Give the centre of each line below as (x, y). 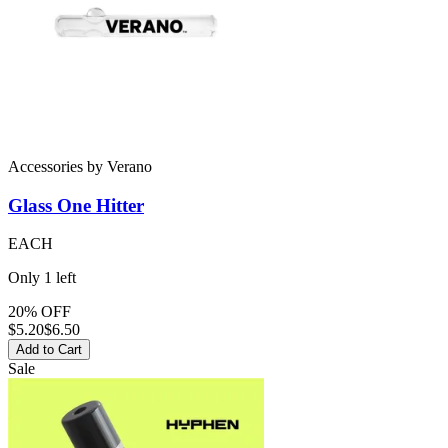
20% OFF (39, 312)
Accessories (45, 166)
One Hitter (98, 205)
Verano (129, 166)
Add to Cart (49, 350)
